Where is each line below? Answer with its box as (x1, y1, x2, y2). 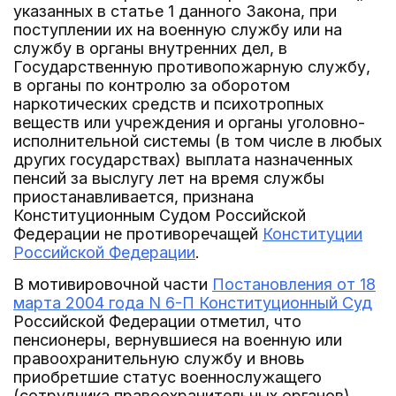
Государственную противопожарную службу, (13, 57, 370, 76)
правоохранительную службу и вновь (13, 349, 305, 368)
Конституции (263, 225, 362, 243)
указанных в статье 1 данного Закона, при (13, 2, 337, 20)
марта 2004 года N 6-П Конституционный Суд (13, 293, 372, 312)
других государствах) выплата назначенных (13, 150, 353, 169)
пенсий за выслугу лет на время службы (13, 169, 324, 187)
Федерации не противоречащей (13, 225, 263, 243)
